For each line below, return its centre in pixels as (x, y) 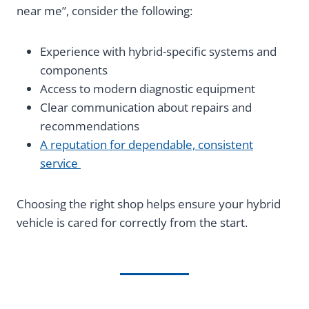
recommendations (91, 126)
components (75, 70)
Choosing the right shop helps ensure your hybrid (149, 204)
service (60, 163)
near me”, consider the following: (104, 11)
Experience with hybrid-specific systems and (158, 52)
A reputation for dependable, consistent (147, 145)
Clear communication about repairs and (146, 108)
